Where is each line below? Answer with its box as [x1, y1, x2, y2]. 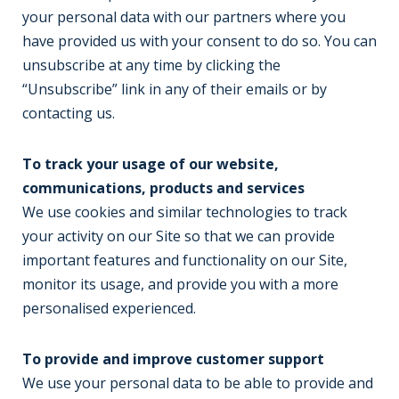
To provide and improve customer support [22, 349, 324, 369]
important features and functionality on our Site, [22, 250, 347, 270]
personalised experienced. [22, 298, 196, 318]
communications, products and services [22, 178, 305, 198]
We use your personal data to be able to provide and [22, 373, 373, 393]
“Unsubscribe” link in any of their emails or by [22, 79, 327, 99]
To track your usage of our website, [22, 154, 279, 174]
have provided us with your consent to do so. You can [22, 31, 377, 51]
